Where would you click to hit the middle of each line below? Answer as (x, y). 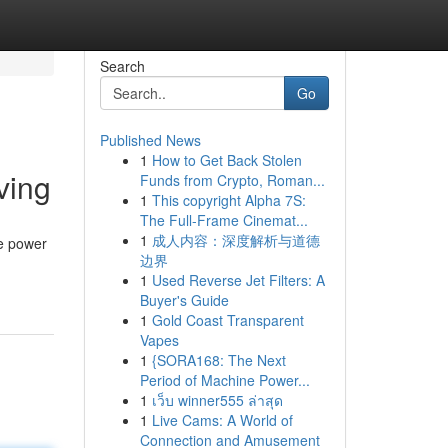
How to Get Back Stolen (226, 160)
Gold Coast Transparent (227, 320)
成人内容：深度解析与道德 (235, 240)
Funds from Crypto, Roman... (232, 180)
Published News (150, 140)
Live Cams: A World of (222, 420)
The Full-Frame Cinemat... (223, 220)
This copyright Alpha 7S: (228, 200)
